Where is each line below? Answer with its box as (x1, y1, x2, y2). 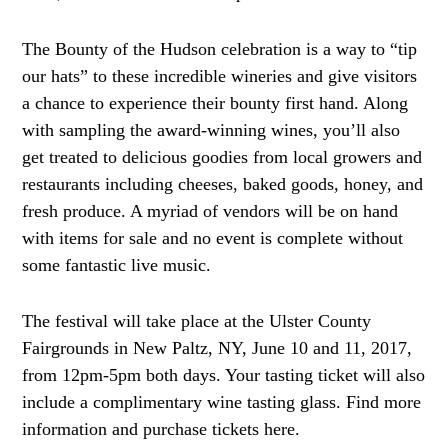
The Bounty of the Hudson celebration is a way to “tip (21, 38, 417, 59)
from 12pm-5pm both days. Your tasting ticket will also (21, 364, 425, 385)
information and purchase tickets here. (21, 418, 300, 439)
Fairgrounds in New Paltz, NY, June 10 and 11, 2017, (21, 337, 412, 358)
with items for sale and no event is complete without (21, 227, 403, 248)
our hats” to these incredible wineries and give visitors (21, 65, 417, 86)
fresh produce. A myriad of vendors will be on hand (21, 200, 398, 221)
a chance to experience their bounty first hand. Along (21, 92, 408, 113)
